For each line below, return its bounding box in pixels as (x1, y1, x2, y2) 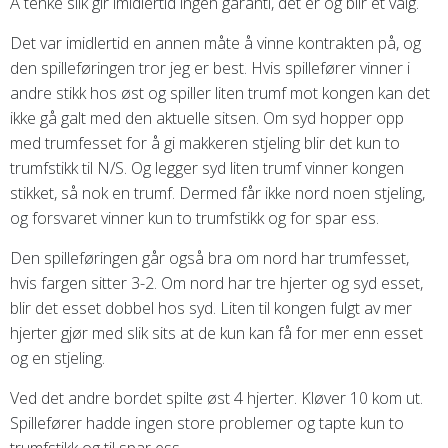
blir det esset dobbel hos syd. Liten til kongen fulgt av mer (10, 297, 412, 320)
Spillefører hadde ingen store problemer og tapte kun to (10, 412, 404, 435)
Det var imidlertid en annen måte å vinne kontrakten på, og (10, 32, 421, 55)
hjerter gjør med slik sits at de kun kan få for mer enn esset (10, 322, 423, 345)
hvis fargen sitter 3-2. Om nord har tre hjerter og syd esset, (10, 272, 423, 295)
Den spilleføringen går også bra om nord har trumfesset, (10, 247, 409, 270)
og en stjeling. (10, 347, 105, 370)
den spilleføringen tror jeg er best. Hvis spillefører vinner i (10, 57, 410, 80)
